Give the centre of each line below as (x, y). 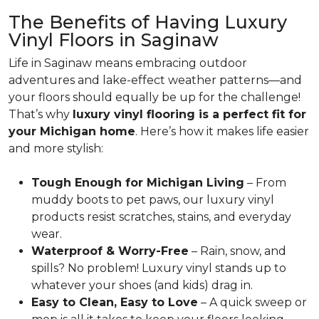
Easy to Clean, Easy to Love (115, 302)
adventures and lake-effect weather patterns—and (155, 80)
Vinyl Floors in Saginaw (114, 40)
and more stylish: (56, 148)
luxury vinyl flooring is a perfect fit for (189, 114)
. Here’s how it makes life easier (222, 131)
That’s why (41, 114)
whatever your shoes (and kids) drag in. (142, 285)
